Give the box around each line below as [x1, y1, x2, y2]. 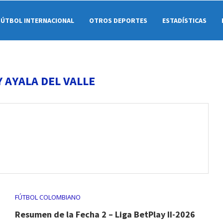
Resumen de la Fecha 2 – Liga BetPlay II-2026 [14, 209, 195, 220]
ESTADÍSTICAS [162, 16, 207, 25]
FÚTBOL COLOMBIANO [14, 193, 81, 202]
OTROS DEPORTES [89, 16, 147, 25]
